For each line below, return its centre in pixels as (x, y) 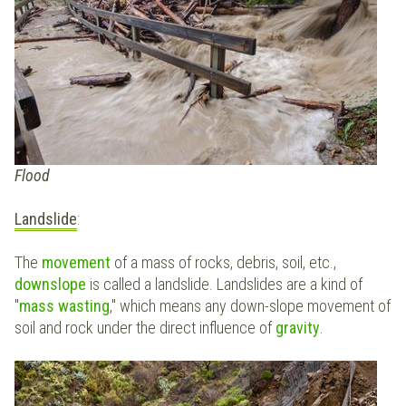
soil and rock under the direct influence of (145, 328)
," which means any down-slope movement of (250, 306)
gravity (298, 328)
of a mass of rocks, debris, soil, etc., (225, 263)
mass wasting (64, 306)
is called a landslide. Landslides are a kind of (226, 285)
